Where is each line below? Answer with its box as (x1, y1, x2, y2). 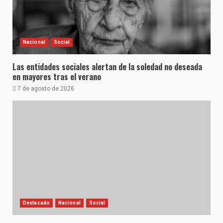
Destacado (23, 200, 50, 206)
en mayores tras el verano (12, 71, 101, 83)
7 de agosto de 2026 (16, 85, 74, 92)
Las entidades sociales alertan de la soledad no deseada (12, 61, 202, 73)
